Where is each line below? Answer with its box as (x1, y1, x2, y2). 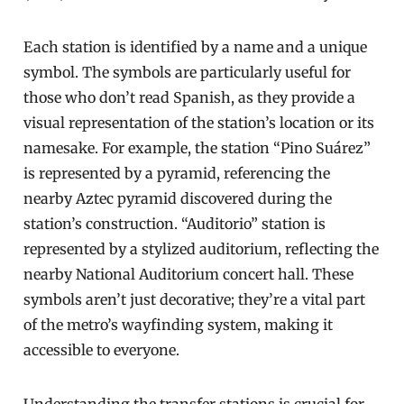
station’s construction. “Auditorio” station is (23, 215, 326, 233)
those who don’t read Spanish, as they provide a (23, 88, 356, 106)
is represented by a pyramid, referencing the (23, 164, 331, 182)
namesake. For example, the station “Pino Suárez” (23, 139, 372, 157)
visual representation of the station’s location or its (23, 114, 375, 132)
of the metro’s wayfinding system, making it (23, 316, 334, 334)
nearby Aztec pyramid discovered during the (23, 189, 333, 207)
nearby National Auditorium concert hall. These (23, 265, 354, 283)
